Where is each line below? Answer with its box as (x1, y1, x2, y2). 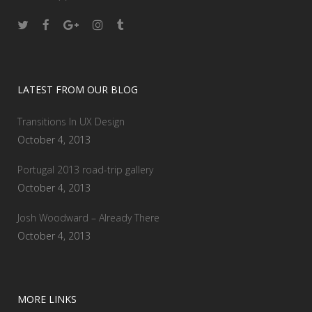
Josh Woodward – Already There (17, 211, 159, 225)
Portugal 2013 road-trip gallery (17, 163, 153, 177)
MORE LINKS (17, 292, 77, 306)
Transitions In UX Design (17, 115, 125, 129)
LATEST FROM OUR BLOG (17, 83, 138, 97)
